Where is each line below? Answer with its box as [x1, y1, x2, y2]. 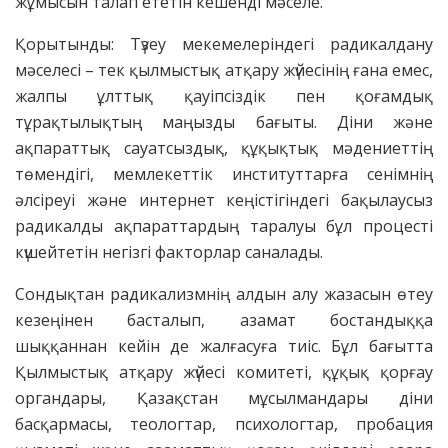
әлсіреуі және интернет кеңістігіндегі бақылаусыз [15, 188, 433, 211]
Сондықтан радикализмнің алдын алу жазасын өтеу [15, 282, 433, 305]
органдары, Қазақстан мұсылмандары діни [15, 386, 433, 409]
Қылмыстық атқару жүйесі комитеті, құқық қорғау [15, 360, 433, 383]
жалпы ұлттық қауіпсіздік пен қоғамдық [15, 84, 433, 107]
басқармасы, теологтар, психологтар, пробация [15, 412, 433, 435]
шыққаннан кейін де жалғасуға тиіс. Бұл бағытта [15, 334, 433, 357]
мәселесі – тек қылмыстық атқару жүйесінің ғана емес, [15, 58, 433, 81]
